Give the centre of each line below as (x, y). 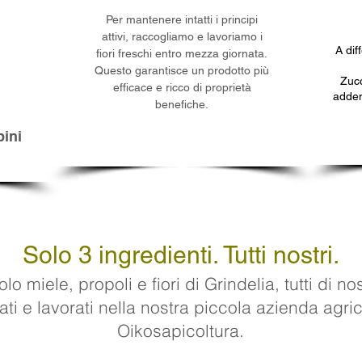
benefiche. (182, 104)
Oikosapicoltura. (181, 330)
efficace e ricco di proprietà (182, 87)
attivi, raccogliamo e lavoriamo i (182, 36)
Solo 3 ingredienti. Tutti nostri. (181, 255)
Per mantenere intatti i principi (182, 19)
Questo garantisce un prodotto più (182, 70)
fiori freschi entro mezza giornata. (182, 53)
